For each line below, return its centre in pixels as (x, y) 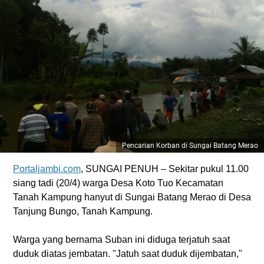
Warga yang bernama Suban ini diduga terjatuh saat (121, 240)
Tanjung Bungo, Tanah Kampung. (83, 211)
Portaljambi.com (47, 169)
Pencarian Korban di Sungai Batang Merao (190, 146)
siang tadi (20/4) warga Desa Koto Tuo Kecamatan (118, 183)
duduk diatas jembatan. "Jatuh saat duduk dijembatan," (128, 254)
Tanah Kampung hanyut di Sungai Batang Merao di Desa (132, 197)
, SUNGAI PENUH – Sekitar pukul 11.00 (165, 169)
